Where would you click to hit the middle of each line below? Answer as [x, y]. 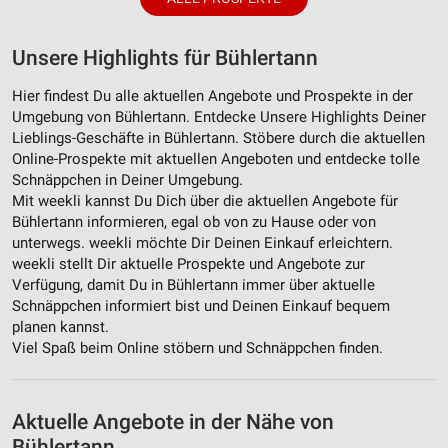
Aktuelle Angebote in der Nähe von [173, 422]
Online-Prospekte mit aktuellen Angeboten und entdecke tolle [216, 159]
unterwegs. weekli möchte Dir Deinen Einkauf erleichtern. [202, 243]
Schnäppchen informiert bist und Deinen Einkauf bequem [201, 306]
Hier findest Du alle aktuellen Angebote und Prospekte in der [212, 96]
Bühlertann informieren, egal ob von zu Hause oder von [194, 222]
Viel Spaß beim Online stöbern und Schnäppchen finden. [197, 348]
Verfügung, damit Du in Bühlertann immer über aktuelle [193, 285]
